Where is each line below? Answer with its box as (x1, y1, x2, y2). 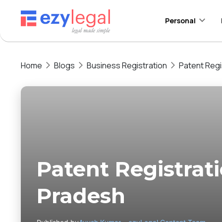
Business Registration (87, 59, 167, 71)
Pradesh (37, 182, 125, 209)
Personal (165, 15, 196, 25)
